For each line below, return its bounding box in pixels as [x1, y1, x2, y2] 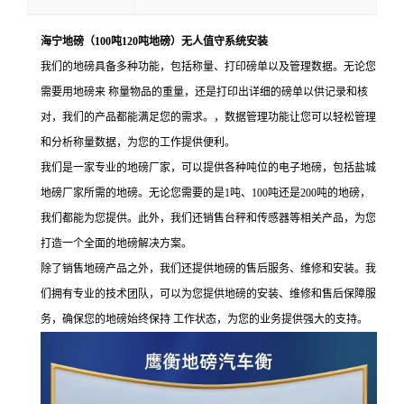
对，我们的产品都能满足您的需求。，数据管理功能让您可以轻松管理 [41, 110, 376, 124]
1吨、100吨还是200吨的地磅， [225, 186, 371, 199]
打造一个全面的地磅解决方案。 [41, 236, 192, 250]
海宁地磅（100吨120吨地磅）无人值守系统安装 [41, 34, 268, 48]
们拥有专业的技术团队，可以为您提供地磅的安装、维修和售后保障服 [41, 287, 376, 300]
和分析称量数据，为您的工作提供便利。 [41, 135, 235, 149]
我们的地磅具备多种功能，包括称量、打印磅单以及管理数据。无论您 [41, 60, 376, 73]
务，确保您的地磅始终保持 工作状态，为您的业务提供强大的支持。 [41, 312, 368, 326]
